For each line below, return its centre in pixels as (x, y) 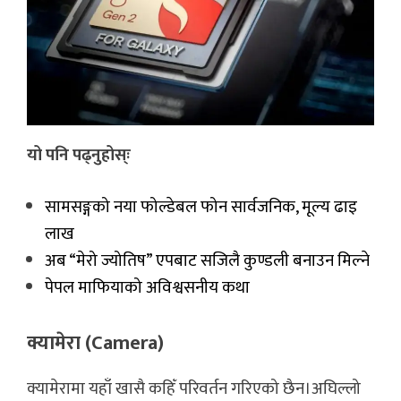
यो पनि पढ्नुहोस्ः (79, 155)
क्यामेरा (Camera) (95, 343)
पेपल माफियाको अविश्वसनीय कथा (147, 288)
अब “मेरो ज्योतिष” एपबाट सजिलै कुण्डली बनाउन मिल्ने (207, 261)
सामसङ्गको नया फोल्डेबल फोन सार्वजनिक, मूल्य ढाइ (201, 207)
